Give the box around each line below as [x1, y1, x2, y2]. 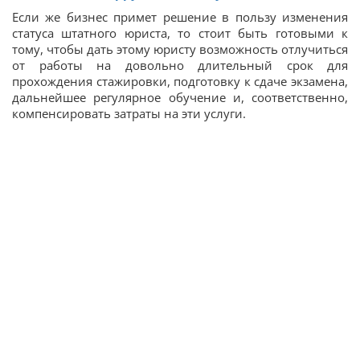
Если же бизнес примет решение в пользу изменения [12, 8, 348, 25]
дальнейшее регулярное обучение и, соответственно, [12, 88, 348, 105]
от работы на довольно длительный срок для [12, 56, 348, 73]
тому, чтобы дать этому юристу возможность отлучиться [12, 40, 348, 57]
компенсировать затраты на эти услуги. [12, 104, 246, 121]
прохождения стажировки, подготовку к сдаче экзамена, [12, 72, 348, 89]
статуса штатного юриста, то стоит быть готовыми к [12, 24, 348, 41]
